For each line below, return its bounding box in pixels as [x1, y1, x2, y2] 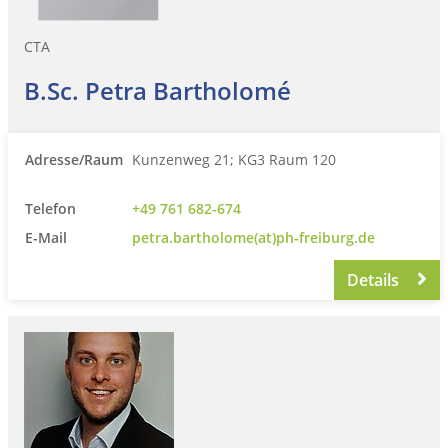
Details [347, 268, 404, 291]
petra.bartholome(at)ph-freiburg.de [132, 227, 375, 247]
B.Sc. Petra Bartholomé [24, 73, 291, 107]
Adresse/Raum [25, 149, 123, 169]
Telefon [25, 198, 76, 218]
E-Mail [25, 227, 67, 247]
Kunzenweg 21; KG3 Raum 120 [132, 149, 336, 169]
